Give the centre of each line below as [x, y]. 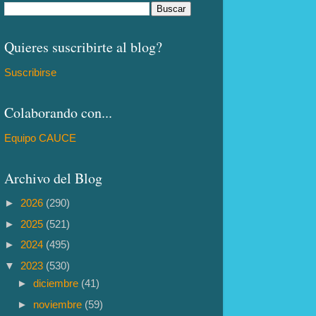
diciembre [57, 284]
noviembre [59, 304]
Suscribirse [30, 73]
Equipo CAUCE [40, 138]
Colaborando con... [58, 112]
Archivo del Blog [53, 178]
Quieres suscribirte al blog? [83, 47]
